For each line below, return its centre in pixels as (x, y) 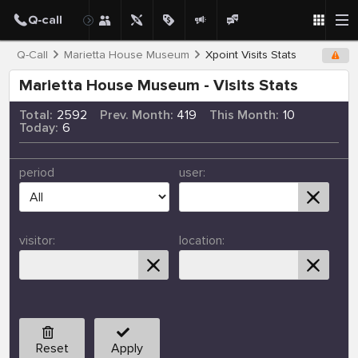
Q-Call (32, 55)
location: (201, 241)
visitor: (37, 241)
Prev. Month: (136, 115)
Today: (38, 128)
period (36, 173)
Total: (36, 115)
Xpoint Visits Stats (251, 55)
